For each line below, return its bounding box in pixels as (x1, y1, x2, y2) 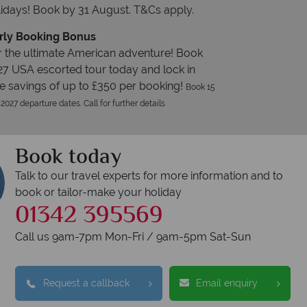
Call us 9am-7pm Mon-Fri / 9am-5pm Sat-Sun (15, 230, 251, 243)
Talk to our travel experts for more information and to (15, 169, 284, 182)
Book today (15, 140, 122, 175)
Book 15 (185, 82, 215, 92)
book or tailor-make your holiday (15, 186, 182, 199)
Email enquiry (196, 278, 258, 288)
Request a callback (43, 278, 130, 288)
